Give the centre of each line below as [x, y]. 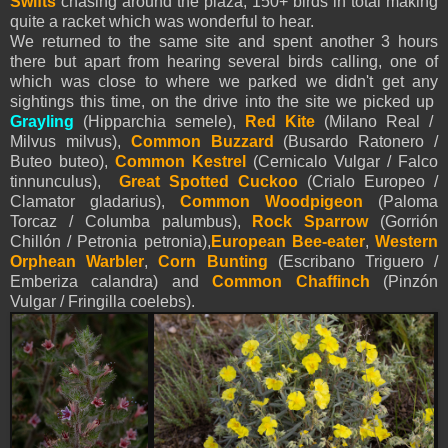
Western [407, 241]
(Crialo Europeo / [368, 181]
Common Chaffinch [291, 281]
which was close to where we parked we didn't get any [224, 81]
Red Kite [275, 121]
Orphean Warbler [77, 261]
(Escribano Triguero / [358, 261]
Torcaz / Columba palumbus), [125, 221]
